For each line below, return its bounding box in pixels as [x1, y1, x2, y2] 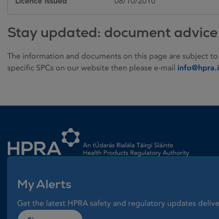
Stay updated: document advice [7, 23, 218, 41]
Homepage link [7, 120, 61, 130]
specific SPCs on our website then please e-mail [7, 63, 177, 72]
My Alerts [17, 176, 71, 192]
